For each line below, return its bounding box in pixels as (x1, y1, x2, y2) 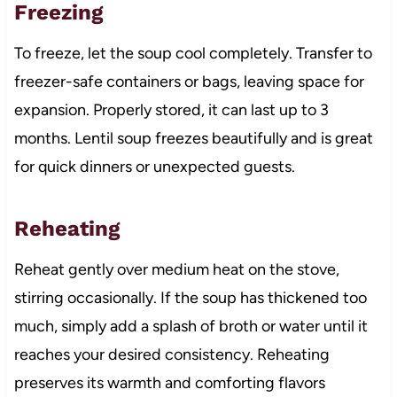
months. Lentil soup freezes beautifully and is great (13, 128, 373, 148)
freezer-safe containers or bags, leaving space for (13, 71, 364, 91)
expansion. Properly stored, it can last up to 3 (13, 99, 329, 120)
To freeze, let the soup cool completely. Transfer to (13, 43, 372, 63)
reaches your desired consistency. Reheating (13, 344, 330, 364)
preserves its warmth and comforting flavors (13, 372, 325, 393)
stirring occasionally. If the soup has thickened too (13, 287, 367, 307)
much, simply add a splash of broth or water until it (13, 315, 368, 336)
